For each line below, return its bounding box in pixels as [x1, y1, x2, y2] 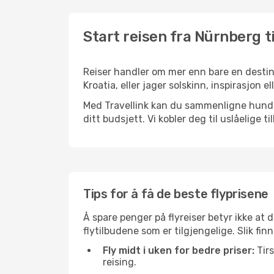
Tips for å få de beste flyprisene [83, 187, 268, 201]
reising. [103, 256, 136, 268]
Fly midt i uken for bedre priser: [103, 245, 254, 256]
